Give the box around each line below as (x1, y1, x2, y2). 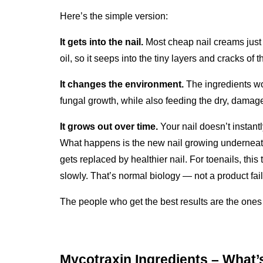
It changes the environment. (60, 79, 184, 89)
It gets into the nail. (60, 36, 143, 47)
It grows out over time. (60, 121, 158, 131)
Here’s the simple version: (60, 11, 168, 21)
